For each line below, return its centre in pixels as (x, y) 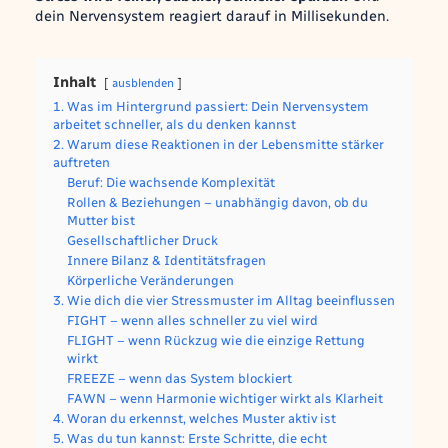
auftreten (81, 162)
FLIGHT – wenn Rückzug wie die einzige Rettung (215, 340)
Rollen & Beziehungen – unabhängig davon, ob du (217, 202)
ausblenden (142, 82)
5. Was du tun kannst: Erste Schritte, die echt (189, 438)
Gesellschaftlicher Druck (142, 240)
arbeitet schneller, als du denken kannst (174, 124)
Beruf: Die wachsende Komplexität (170, 182)
